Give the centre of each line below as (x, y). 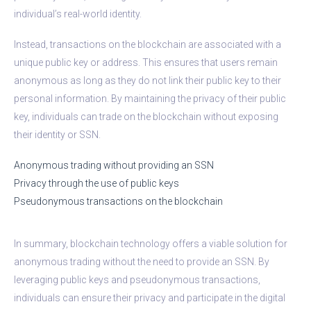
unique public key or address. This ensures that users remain (146, 62)
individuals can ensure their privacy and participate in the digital (150, 297)
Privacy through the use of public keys (96, 183)
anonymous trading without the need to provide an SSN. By (142, 261)
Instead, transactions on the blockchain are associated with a (148, 44)
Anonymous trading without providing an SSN (114, 165)
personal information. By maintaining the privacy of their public (150, 98)
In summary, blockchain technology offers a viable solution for (151, 243)
